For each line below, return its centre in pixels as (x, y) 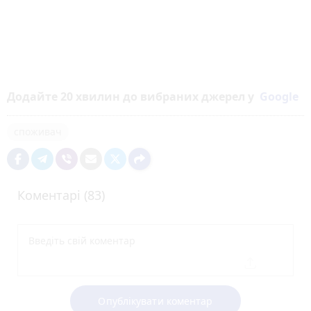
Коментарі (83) (61, 195)
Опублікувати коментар (155, 301)
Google (279, 97)
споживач (38, 132)
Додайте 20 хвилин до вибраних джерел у (133, 97)
